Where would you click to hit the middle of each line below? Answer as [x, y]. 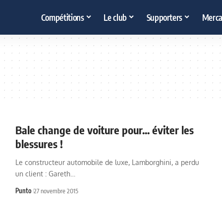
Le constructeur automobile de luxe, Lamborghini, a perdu [107, 162]
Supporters [165, 17]
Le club [115, 17]
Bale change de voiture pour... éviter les [104, 130]
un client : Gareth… [45, 174]
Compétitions [62, 17]
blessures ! [39, 144]
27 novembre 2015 [56, 191]
